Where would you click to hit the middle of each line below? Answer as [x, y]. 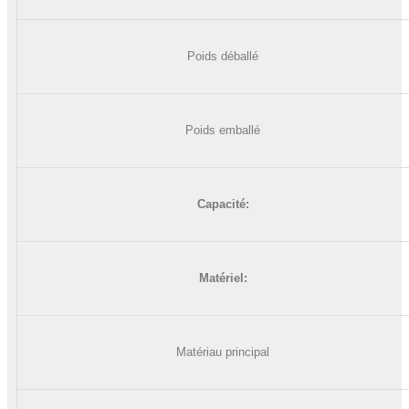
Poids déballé [223, 56]
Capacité [221, 204]
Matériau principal [223, 351]
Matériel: [223, 278]
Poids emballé [223, 130]
